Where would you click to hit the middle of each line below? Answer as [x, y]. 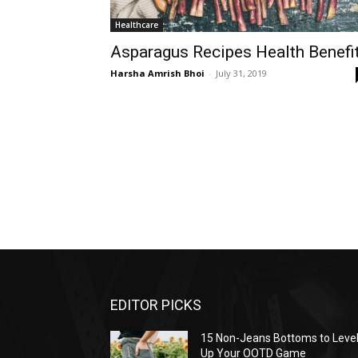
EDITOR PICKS [156, 305]
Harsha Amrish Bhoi [157, 73]
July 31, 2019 [241, 73]
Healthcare [137, 25]
